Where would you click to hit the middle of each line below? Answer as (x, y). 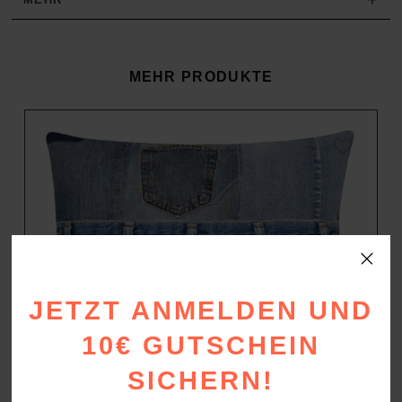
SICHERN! (201, 380)
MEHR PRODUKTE (201, 76)
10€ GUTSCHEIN (201, 345)
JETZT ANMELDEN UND (201, 310)
